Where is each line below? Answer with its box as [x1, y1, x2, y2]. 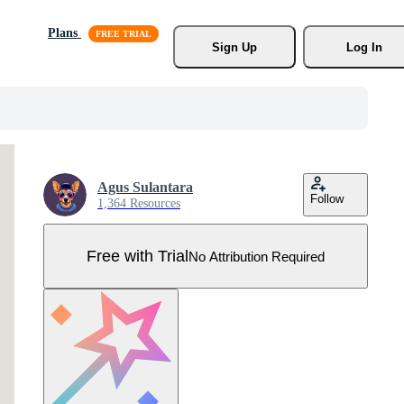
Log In [345, 40, 382, 54]
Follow [310, 192, 344, 206]
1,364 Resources [97, 197, 180, 210]
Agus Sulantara [97, 179, 193, 195]
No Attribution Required [188, 248, 325, 264]
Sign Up [211, 40, 257, 54]
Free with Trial [87, 246, 188, 265]
